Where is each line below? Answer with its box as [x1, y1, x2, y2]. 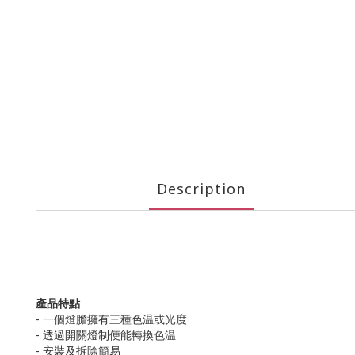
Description [157, 179, 246, 198]
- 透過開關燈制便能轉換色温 [36, 327, 176, 342]
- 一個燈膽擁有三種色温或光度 [36, 311, 187, 326]
